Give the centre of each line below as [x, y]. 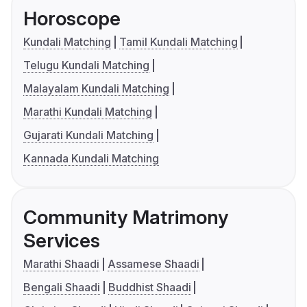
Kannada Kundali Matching [91, 159]
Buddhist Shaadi [149, 287]
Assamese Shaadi [153, 264]
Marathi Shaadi [61, 264]
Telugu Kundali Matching [86, 65]
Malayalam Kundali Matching [96, 89]
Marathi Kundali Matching [88, 112]
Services [62, 241]
